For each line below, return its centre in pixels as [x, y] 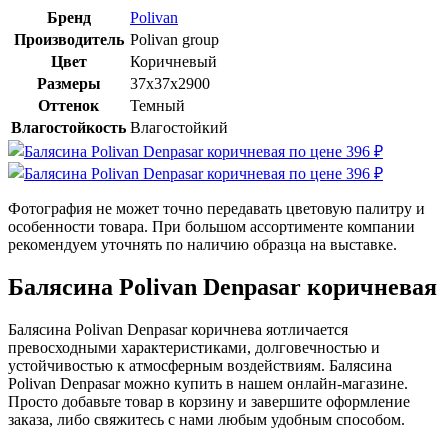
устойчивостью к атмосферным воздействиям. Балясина [200, 365]
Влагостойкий [179, 127]
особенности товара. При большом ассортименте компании [211, 226]
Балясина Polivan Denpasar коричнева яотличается [178, 329]
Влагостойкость [68, 127]
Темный [157, 105]
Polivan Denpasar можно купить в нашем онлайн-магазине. [208, 383]
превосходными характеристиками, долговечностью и [194, 347]
